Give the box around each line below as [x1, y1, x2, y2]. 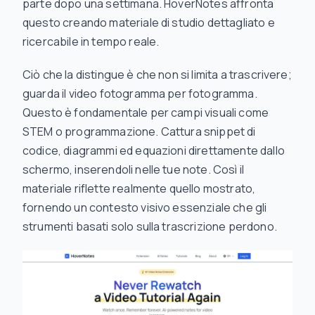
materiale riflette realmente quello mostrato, [22, 181, 256, 196]
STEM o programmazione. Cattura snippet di [22, 124, 256, 139]
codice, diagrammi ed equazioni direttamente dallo [22, 143, 285, 158]
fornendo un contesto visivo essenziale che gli [22, 200, 267, 215]
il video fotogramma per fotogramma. [59, 86, 257, 101]
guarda [22, 86, 60, 101]
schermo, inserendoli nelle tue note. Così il [22, 162, 245, 177]
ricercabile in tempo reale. [22, 34, 160, 49]
